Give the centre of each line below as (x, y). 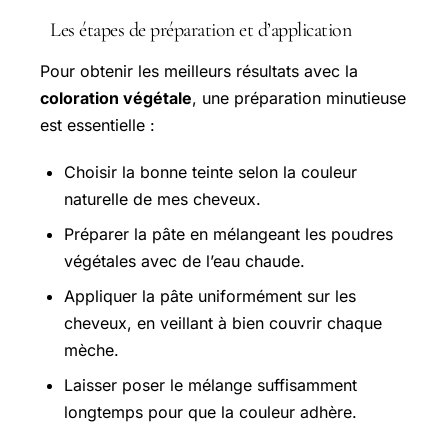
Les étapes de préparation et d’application (200, 30)
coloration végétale (116, 98)
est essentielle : (97, 125)
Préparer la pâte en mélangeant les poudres (228, 233)
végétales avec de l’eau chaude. (184, 260)
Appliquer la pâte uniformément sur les (210, 295)
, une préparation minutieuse (299, 98)
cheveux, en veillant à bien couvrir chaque (223, 322)
